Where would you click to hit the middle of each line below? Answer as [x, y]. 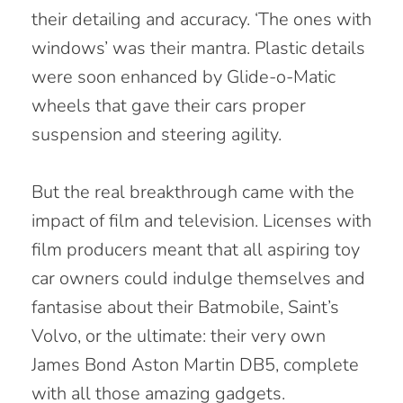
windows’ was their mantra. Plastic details [198, 48]
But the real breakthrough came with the [193, 192]
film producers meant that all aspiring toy [196, 249]
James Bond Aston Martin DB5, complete [195, 364]
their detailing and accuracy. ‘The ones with [201, 19]
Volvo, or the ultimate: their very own [179, 336]
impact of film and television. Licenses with [201, 220]
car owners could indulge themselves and [198, 278]
